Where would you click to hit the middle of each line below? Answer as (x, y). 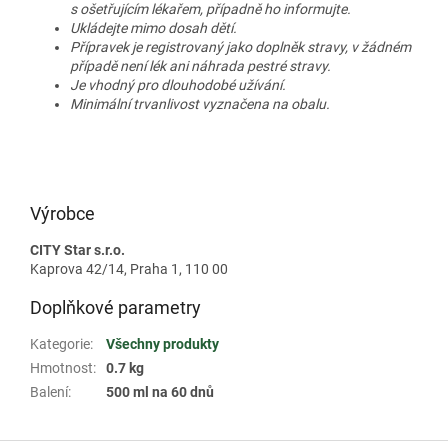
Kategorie (60, 344)
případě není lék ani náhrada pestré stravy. (200, 66)
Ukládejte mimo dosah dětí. (155, 28)
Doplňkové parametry (115, 308)
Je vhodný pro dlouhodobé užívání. (179, 85)
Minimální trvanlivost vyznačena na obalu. (200, 104)
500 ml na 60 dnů (160, 392)
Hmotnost (61, 368)
